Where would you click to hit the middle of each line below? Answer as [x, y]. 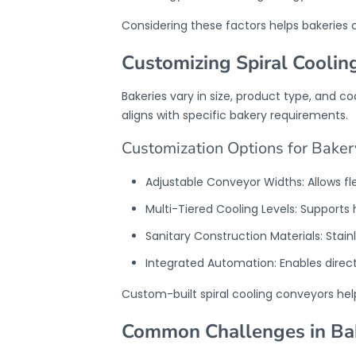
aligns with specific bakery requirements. [234, 115]
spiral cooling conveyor [264, 294]
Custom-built [161, 294]
